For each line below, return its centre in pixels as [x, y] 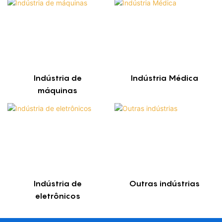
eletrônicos [57, 195]
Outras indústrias [164, 183]
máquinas [58, 90]
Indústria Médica [164, 78]
